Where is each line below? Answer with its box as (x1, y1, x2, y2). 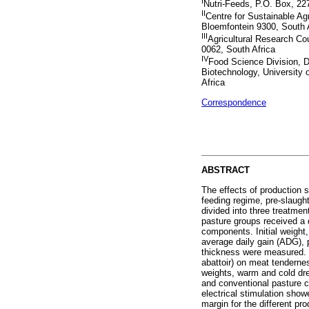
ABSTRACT (201, 165, 250, 176)
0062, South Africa (201, 44, 275, 55)
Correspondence (201, 97, 266, 108)
